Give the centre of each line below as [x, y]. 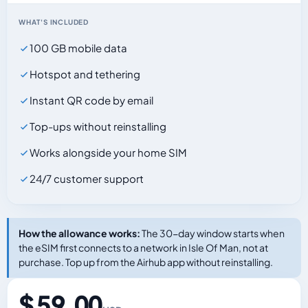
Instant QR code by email [91, 100]
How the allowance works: [79, 233]
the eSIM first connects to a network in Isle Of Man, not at [143, 247]
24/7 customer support [87, 178]
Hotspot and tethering [85, 74]
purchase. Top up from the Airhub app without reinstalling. [146, 262]
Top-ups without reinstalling [98, 126]
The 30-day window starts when [212, 233]
